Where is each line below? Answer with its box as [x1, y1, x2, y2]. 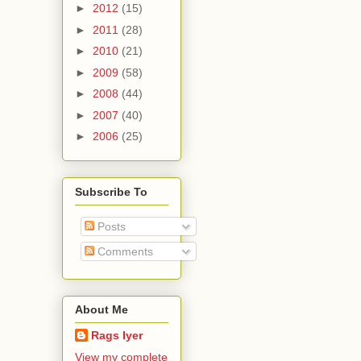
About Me [75, 302, 128, 316]
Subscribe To [75, 185, 147, 198]
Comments [94, 244, 153, 258]
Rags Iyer [91, 328, 143, 342]
